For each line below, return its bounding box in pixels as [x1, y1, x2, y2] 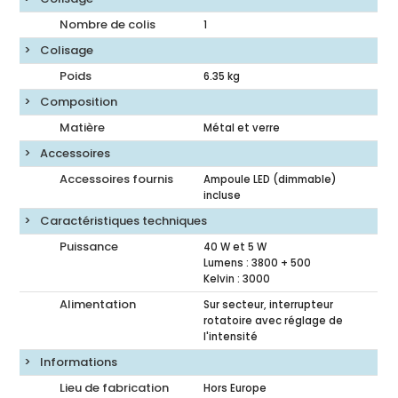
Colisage [40, 41, 94, 59]
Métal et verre [203, 120, 281, 135]
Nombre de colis [60, 15, 156, 33]
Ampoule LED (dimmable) [203, 171, 337, 187]
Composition [40, 92, 118, 110]
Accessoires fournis [60, 170, 174, 187]
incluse [203, 187, 242, 203]
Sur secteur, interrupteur [203, 297, 334, 312]
